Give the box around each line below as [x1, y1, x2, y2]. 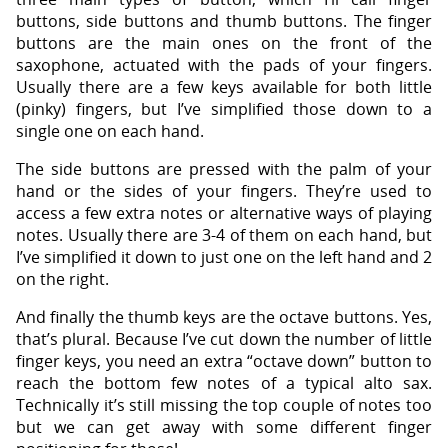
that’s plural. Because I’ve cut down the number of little [16, 328, 432, 350]
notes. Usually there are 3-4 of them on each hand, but [16, 224, 432, 246]
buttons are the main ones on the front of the [16, 32, 432, 54]
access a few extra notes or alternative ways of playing [16, 202, 432, 224]
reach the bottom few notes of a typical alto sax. [16, 372, 432, 394]
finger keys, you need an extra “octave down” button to [16, 350, 432, 372]
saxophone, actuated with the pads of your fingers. [16, 54, 432, 76]
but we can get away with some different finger [16, 416, 432, 438]
